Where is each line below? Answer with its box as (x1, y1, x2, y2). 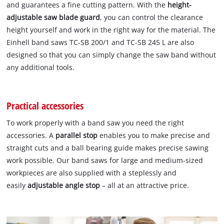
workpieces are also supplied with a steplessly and (6, 168, 177, 177)
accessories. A (6, 130, 56, 140)
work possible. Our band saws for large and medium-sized (6, 155, 203, 165)
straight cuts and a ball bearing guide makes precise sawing (6, 143, 209, 152)
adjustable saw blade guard (6, 12, 100, 22)
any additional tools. (6, 62, 75, 72)
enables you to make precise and (97, 130, 210, 140)
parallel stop (55, 130, 98, 140)
